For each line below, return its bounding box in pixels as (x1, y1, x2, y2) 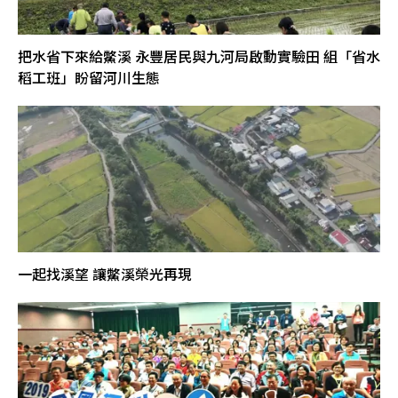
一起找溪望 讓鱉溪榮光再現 (18, 262, 192, 284)
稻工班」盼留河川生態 (18, 66, 160, 88)
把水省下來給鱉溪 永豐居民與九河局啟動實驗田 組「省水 (18, 44, 380, 67)
